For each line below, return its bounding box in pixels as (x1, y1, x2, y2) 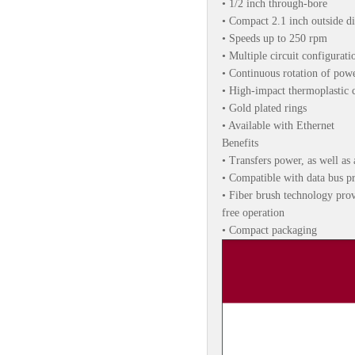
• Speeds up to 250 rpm (222, 32, 327, 44)
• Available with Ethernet (222, 120, 334, 132)
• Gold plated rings (222, 102, 307, 114)
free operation (222, 207, 284, 219)
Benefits (222, 137, 258, 149)
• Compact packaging (222, 224, 317, 236)
